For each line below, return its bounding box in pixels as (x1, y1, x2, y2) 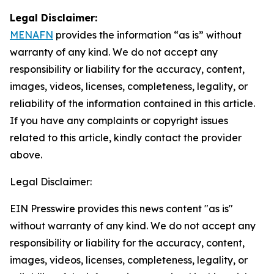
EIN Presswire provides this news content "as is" (10, 202, 233, 215)
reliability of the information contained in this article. (10, 97, 255, 109)
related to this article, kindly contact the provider (10, 131, 242, 144)
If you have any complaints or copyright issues (10, 114, 228, 127)
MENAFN (10, 29, 53, 41)
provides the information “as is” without (53, 29, 242, 41)
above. (10, 149, 42, 161)
